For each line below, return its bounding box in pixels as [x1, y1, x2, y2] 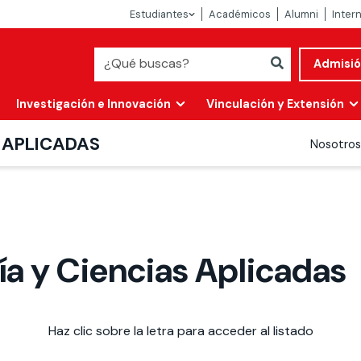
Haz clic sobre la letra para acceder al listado [48, 322, 313, 340]
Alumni [284, 7, 318, 21]
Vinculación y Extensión [206, 96, 344, 111]
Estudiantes [130, 7, 189, 21]
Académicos [209, 7, 271, 21]
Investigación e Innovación [16, 96, 171, 111]
